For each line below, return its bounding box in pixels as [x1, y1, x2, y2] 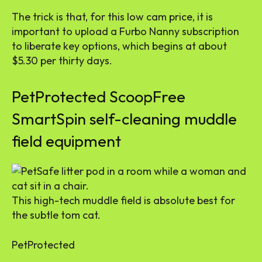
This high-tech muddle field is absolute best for [12, 193, 235, 207]
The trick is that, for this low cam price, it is [12, 9, 213, 23]
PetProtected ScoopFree [12, 86, 185, 106]
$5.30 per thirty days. [12, 53, 112, 67]
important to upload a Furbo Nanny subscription [12, 24, 239, 38]
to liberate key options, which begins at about [12, 39, 227, 53]
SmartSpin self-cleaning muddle [12, 108, 237, 129]
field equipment [12, 130, 121, 151]
